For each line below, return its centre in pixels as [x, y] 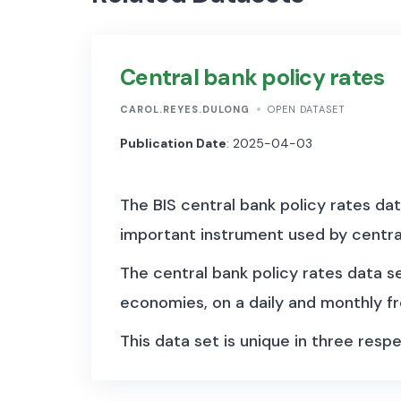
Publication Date [173, 143]
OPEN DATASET [307, 110]
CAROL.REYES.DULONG [185, 110]
